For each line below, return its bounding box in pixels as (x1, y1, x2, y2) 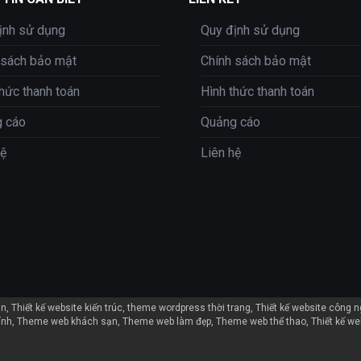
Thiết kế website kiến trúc (11, 301, 122, 313)
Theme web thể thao (215, 315, 306, 327)
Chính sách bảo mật (200, 52, 311, 68)
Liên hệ (200, 144, 241, 160)
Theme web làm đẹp (122, 315, 211, 327)
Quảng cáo (200, 114, 260, 130)
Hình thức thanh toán (200, 83, 314, 99)
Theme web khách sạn (16, 315, 118, 327)
